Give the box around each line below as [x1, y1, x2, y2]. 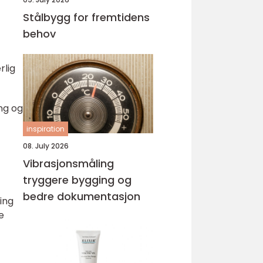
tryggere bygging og [23, 173, 131, 187]
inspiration [26, 124, 65, 134]
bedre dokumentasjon [23, 189, 140, 204]
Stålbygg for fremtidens [23, 10, 150, 25]
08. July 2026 [23, 141, 69, 151]
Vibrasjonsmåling [23, 156, 114, 171]
